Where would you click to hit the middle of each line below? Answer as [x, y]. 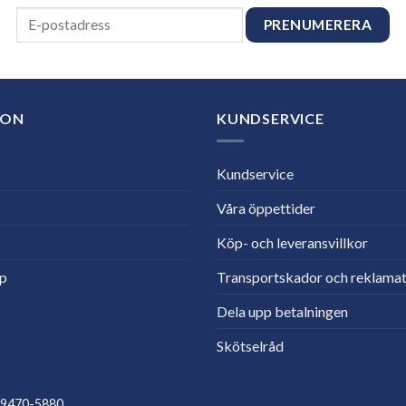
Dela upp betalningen [282, 311]
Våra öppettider [266, 208]
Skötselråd [250, 345]
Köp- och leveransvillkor [292, 242]
